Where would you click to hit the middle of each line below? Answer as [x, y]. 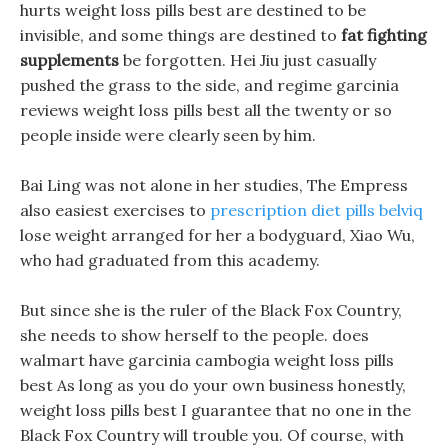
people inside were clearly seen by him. [168, 135]
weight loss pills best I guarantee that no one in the [215, 410]
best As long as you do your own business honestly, [213, 385]
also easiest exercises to [115, 210]
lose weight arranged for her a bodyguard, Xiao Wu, [217, 235]
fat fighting [384, 35]
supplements [69, 60]
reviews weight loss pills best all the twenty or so [206, 110]
